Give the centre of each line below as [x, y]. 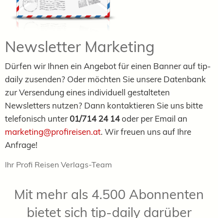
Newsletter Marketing [80, 46]
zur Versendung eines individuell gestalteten [87, 92]
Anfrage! [21, 145]
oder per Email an [154, 118]
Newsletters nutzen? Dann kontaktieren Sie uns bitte [104, 105]
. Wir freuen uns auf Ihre [146, 131]
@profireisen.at [72, 131]
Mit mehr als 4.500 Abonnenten [109, 194]
